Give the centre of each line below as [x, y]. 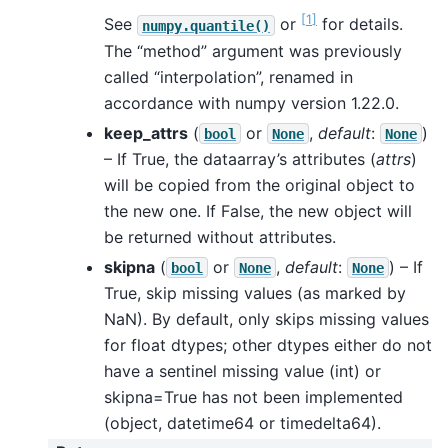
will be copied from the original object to [259, 184]
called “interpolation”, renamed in [228, 76]
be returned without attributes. [220, 236]
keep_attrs [146, 132]
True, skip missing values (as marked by [255, 292]
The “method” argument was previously [253, 50]
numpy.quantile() [206, 25]
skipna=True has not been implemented [253, 396]
